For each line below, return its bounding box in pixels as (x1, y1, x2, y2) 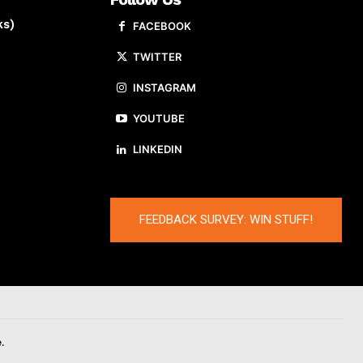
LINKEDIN (133, 143, 182, 156)
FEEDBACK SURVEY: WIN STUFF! (139, 212, 313, 228)
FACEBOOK (133, 19, 191, 33)
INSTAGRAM (133, 81, 196, 95)
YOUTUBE (133, 112, 185, 126)
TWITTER (133, 50, 181, 64)
